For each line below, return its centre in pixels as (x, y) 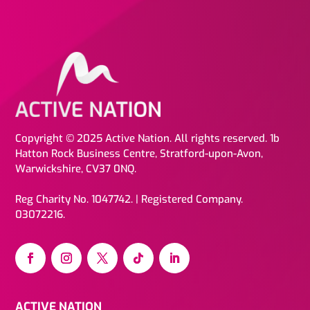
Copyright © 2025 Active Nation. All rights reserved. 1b (148, 139)
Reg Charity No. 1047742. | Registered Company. (129, 200)
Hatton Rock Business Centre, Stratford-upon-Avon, (139, 154)
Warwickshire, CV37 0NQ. (76, 169)
